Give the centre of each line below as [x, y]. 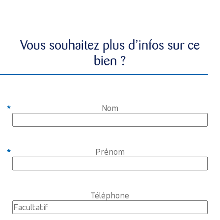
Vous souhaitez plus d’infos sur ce [110, 45]
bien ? [110, 61]
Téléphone [110, 195]
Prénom [110, 151]
